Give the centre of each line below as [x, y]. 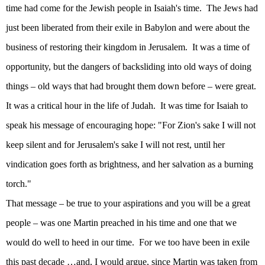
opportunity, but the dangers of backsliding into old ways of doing [129, 67]
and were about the [213, 28]
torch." [19, 184]
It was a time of [221, 47]
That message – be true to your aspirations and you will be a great [128, 203]
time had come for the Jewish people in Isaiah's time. [104, 8]
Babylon [160, 28]
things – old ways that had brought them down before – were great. [131, 86]
